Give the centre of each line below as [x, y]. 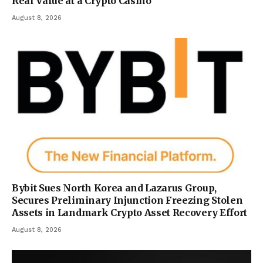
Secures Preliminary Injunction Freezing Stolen [127, 200]
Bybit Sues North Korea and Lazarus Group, [114, 188]
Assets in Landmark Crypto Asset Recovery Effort [129, 213]
